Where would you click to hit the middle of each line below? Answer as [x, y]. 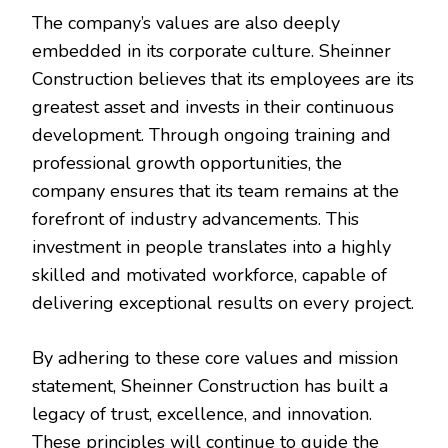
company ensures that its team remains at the [215, 191]
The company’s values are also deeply [186, 23]
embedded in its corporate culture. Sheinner [211, 51]
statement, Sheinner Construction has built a [210, 386]
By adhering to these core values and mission [215, 358]
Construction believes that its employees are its [223, 79]
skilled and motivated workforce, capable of [209, 275]
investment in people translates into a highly [211, 247]
